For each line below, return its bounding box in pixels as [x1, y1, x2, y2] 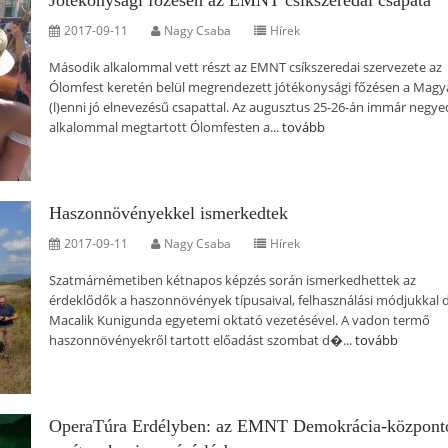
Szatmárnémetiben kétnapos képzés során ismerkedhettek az [49, 271, 416, 289]
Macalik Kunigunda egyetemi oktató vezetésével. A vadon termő [49, 311, 430, 329]
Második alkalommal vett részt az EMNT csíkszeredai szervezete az [49, 58, 442, 76]
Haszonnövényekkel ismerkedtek [49, 203, 288, 223]
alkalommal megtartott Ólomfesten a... [49, 118, 282, 136]
